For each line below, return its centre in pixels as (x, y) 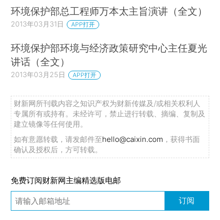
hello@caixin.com (133, 139)
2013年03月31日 (38, 24)
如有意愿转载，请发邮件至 (58, 139)
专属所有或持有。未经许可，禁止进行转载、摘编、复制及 (110, 113)
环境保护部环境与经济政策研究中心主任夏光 (109, 48)
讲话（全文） (41, 62)
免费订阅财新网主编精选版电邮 (66, 180)
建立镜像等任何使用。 (51, 124)
